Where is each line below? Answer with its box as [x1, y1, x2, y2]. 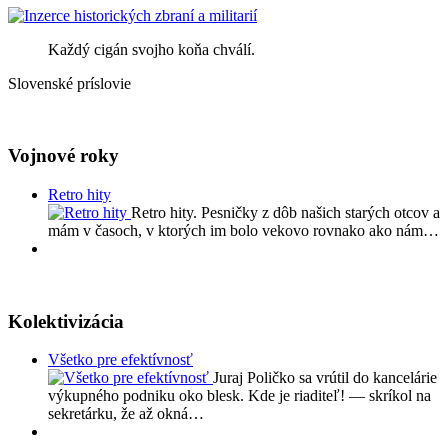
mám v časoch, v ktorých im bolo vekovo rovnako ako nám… [48, 221, 439, 239]
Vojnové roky [8, 145, 119, 167]
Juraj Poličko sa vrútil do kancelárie [213, 369, 437, 387]
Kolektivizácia [8, 310, 124, 332]
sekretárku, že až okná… [48, 405, 204, 423]
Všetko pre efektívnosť [48, 351, 193, 369]
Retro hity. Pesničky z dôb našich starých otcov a [131, 203, 440, 221]
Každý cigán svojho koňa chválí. [48, 40, 255, 58]
